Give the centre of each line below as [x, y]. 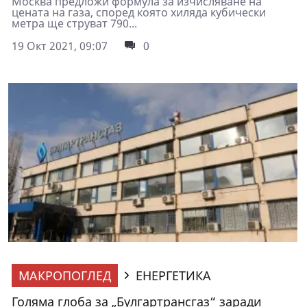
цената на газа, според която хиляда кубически [139, 13]
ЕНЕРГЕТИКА [173, 276]
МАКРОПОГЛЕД [65, 276]
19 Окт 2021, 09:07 [60, 46]
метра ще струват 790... [74, 24]
